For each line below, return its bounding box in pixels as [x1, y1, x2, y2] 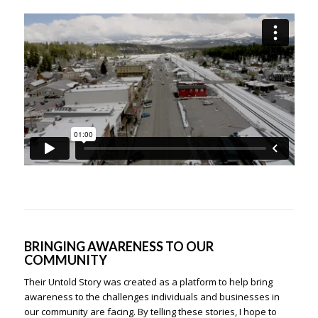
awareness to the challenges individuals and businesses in [23, 290, 280, 304]
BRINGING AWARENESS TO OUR [23, 238, 214, 255]
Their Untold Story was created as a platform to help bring [23, 275, 273, 289]
